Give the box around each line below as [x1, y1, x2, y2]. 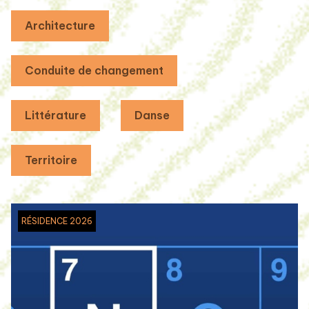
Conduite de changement [25, 63, 163, 78]
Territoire [25, 153, 77, 168]
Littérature [25, 108, 86, 123]
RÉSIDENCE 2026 [21, 215, 92, 226]
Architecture [25, 19, 95, 33]
